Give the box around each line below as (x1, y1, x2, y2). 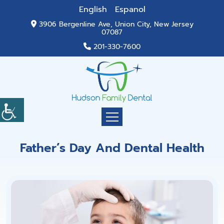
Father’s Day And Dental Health (19, 139, 204, 157)
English (78, 3, 107, 15)
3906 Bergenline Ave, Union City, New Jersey (38, 19, 193, 29)
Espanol (114, 3, 145, 15)
